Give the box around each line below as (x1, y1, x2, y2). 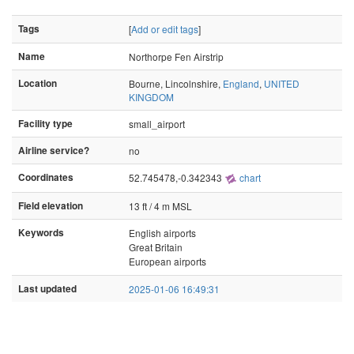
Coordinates (18, 171, 73, 184)
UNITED (264, 77, 299, 90)
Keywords (18, 226, 64, 239)
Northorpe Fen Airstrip (129, 50, 224, 63)
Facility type (18, 117, 73, 130)
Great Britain (129, 240, 183, 254)
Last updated (18, 282, 77, 296)
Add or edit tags (131, 22, 198, 36)
